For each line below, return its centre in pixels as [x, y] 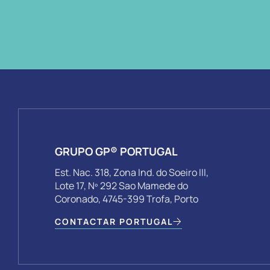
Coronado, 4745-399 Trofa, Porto [127, 199]
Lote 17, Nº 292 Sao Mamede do [121, 186]
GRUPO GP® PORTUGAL [116, 152]
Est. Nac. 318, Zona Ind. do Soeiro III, [132, 173]
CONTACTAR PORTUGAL [114, 221]
